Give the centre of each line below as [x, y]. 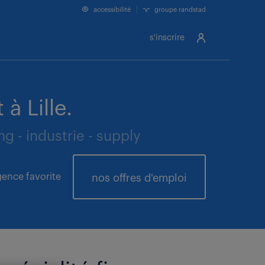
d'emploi [164, 178]
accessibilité [111, 10]
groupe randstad [179, 10]
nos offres [117, 178]
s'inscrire [167, 38]
